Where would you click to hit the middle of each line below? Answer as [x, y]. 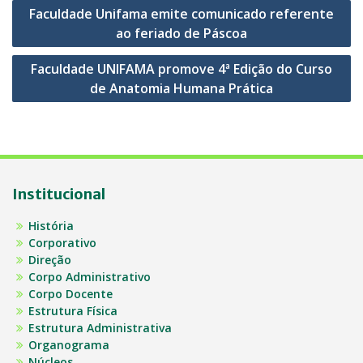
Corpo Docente [70, 293]
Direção [50, 259]
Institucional [59, 194]
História [51, 225]
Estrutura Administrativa [100, 327]
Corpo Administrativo [90, 276]
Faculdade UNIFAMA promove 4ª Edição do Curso [181, 68]
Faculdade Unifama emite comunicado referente [181, 13]
